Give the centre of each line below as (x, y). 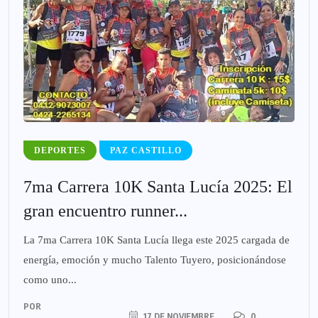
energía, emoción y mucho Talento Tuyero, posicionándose (155, 260)
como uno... (50, 280)
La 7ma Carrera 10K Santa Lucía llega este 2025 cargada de (157, 240)
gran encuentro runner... (105, 211)
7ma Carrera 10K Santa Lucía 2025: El (158, 187)
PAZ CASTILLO (146, 151)
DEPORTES (60, 151)
